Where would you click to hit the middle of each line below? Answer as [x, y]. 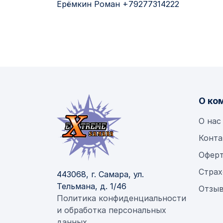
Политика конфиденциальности [121, 198]
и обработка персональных [111, 210]
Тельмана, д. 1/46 [92, 186]
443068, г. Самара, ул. [100, 174]
